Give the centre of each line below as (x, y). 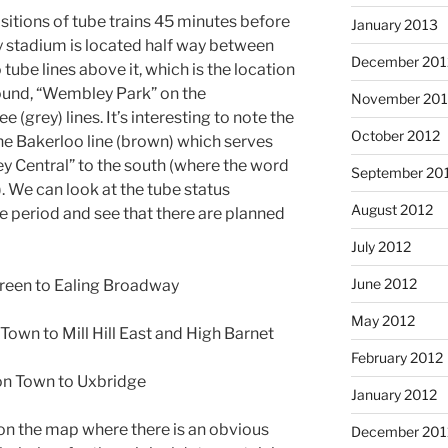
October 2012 (395, 135)
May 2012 (382, 320)
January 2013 (394, 24)
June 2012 (383, 283)
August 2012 (391, 209)
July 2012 (380, 246)
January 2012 (393, 394)
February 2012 (396, 357)
